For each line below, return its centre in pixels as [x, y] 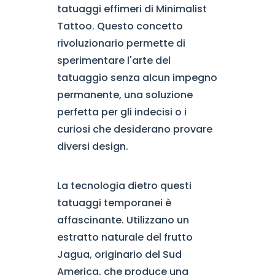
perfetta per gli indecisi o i [122, 112]
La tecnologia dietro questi [124, 186]
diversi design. [92, 146]
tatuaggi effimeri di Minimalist [132, 9]
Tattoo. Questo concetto [120, 26]
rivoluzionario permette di [121, 43]
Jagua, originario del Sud [119, 254]
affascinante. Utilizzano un [123, 220]
